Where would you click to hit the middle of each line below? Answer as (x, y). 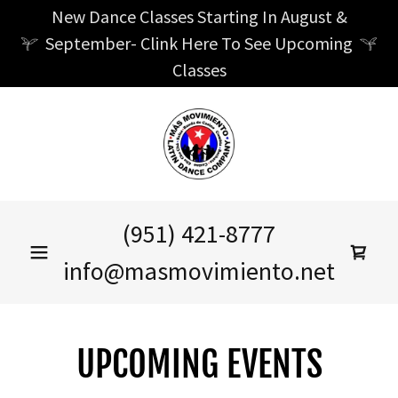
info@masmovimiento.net (199, 271)
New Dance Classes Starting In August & (199, 16)
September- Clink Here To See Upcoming (199, 43)
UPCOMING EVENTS (199, 364)
